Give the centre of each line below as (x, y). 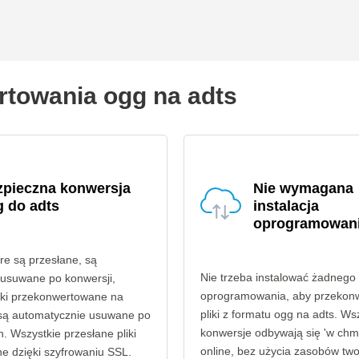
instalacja (286, 206)
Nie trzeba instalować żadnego (278, 277)
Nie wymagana (303, 188)
